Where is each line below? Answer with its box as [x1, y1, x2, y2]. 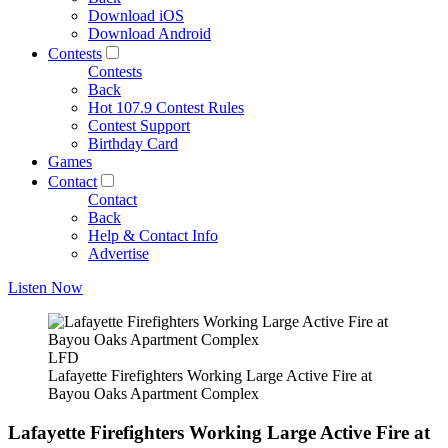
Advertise [88, 245, 149, 262]
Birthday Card [88, 135, 178, 152]
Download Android [88, 25, 211, 42]
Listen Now [8, 279, 83, 296]
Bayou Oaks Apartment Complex [48, 385, 259, 402]
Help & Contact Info [88, 227, 218, 244]
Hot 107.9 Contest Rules [88, 99, 244, 116]
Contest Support [88, 117, 190, 134]
